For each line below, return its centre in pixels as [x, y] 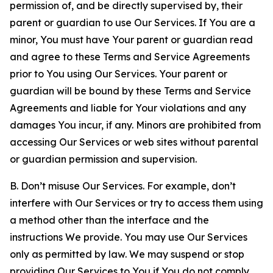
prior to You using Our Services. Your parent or [119, 74]
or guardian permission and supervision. [103, 159]
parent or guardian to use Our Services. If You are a [133, 23]
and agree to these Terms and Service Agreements [130, 57]
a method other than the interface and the [109, 220]
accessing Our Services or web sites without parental [134, 142]
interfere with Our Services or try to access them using [136, 203]
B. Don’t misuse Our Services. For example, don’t [123, 186]
